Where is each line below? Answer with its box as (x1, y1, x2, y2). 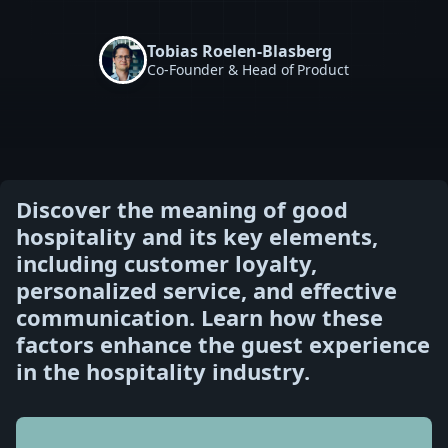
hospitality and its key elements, (16, 221, 378, 251)
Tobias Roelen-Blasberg (146, 40, 332, 62)
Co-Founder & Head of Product (146, 60, 350, 79)
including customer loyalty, (16, 248, 317, 278)
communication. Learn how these (16, 302, 383, 332)
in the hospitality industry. (16, 356, 310, 386)
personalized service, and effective (16, 275, 397, 305)
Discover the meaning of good (16, 194, 348, 224)
